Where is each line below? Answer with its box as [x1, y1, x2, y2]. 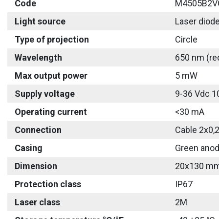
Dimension [15, 161, 57, 171]
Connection [15, 125, 62, 135]
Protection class [15, 179, 81, 189]
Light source [15, 16, 66, 26]
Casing [15, 143, 43, 153]
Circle [175, 34, 197, 44]
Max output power [15, 70, 88, 81]
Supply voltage [15, 88, 75, 99]
